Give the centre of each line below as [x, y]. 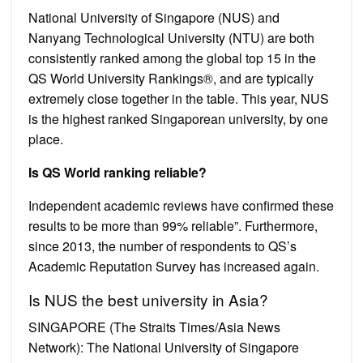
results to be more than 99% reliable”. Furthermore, [173, 225]
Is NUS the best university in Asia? [148, 299]
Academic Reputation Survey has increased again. [174, 266]
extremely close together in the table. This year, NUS [179, 98]
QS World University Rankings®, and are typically [171, 78]
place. [46, 139]
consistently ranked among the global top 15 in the [172, 58]
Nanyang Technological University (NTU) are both [171, 37]
